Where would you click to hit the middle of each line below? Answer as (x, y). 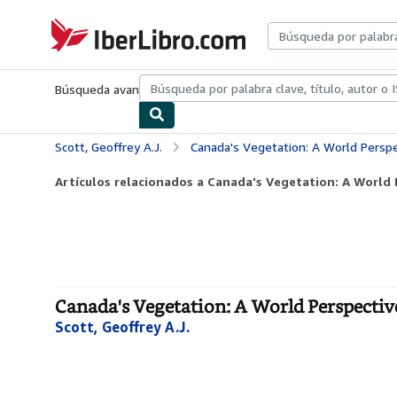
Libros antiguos (274, 89)
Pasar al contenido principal (81, 13)
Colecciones (198, 89)
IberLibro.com (83, 25)
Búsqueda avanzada (110, 89)
